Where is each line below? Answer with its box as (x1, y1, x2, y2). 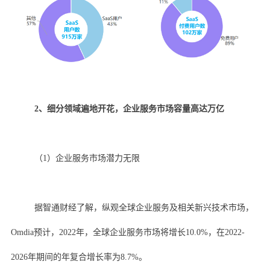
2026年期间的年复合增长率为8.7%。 (10, 252, 147, 262)
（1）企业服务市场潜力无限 (34, 153, 140, 163)
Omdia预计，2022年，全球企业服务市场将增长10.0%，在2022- (10, 227, 245, 237)
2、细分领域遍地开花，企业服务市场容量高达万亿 (34, 104, 224, 113)
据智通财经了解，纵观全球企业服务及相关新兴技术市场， (34, 202, 254, 212)
